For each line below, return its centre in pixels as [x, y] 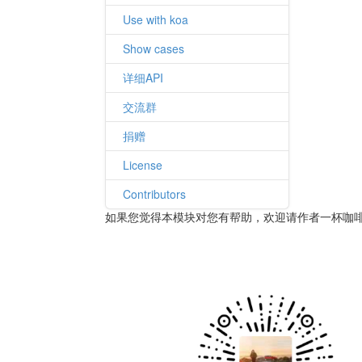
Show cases [154, 48]
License [143, 165]
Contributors [154, 194]
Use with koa [156, 19]
